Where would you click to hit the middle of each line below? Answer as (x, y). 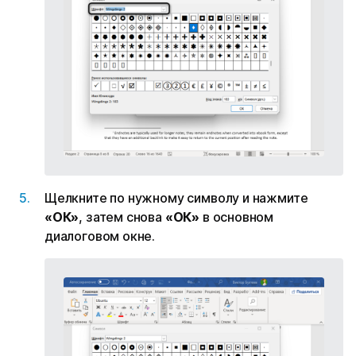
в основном (237, 217)
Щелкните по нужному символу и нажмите (176, 198)
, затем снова (122, 217)
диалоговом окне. (100, 236)
